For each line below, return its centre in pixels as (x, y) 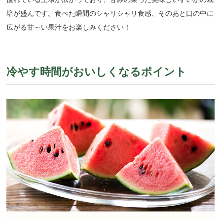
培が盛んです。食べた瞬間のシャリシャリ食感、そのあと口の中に (110, 14)
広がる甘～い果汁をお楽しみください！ (69, 27)
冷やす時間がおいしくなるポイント (97, 72)
